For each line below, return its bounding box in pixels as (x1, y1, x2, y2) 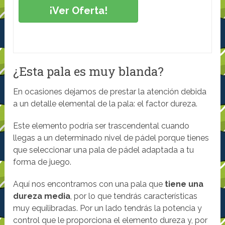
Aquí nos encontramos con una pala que (13, 179, 165, 189)
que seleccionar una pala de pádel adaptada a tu (13, 145, 194, 155)
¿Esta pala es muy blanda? (13, 63, 164, 80)
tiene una (165, 179, 204, 189)
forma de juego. (13, 157, 72, 167)
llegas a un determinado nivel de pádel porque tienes (13, 133, 209, 143)
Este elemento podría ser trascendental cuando (13, 121, 190, 131)
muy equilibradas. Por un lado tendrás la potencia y (13, 203, 202, 213)
